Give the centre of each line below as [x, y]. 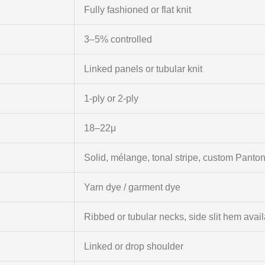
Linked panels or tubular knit [143, 69]
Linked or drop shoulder [133, 247]
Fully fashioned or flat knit [137, 10]
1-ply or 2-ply [111, 99]
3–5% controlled [118, 40]
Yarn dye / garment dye [132, 188]
